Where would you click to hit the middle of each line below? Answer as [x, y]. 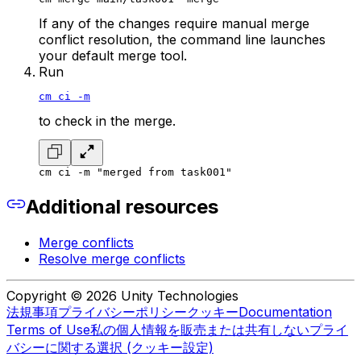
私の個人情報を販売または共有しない [200, 329]
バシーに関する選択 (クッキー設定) [110, 347]
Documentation [285, 311]
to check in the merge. [107, 120]
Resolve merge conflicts [112, 258]
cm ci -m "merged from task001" [135, 172]
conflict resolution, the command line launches [182, 39]
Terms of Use [48, 329]
